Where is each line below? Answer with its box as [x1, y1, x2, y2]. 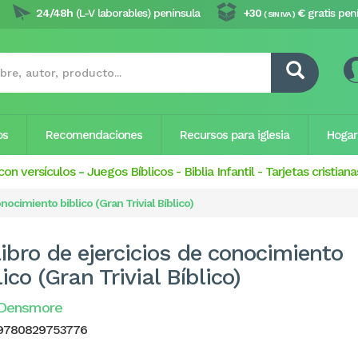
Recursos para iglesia [180, 128, 289, 142]
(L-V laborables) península [73, 6, 200, 19]
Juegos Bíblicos [87, 164, 173, 179]
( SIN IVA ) [264, 10, 295, 18]
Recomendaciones [46, 128, 142, 142]
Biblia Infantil [184, 164, 254, 179]
